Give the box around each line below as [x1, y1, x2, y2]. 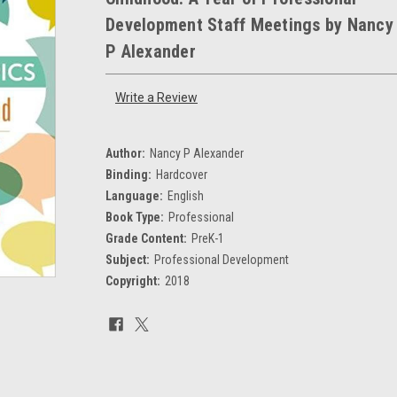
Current [105, 307, 146, 323]
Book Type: [105, 209, 164, 224]
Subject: [105, 252, 150, 267]
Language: [105, 188, 163, 203]
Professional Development [153, 252, 289, 267]
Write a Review [114, 90, 198, 105]
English [167, 188, 204, 203]
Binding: [105, 167, 152, 182]
